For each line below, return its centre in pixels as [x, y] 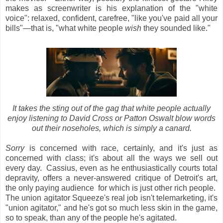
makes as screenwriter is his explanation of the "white [111, 8]
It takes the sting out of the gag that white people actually [111, 108]
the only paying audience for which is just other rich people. [111, 188]
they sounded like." [176, 28]
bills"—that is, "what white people [65, 28]
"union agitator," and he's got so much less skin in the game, [111, 208]
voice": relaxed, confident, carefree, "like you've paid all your [111, 18]
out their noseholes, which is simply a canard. [111, 128]
